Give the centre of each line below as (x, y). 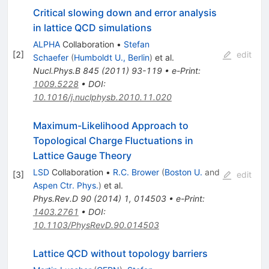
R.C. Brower (136, 172)
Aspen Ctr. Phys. (65, 185)
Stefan (136, 44)
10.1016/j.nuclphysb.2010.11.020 (102, 97)
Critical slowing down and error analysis (125, 12)
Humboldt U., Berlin (111, 57)
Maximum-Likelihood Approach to (110, 125)
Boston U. (183, 172)
